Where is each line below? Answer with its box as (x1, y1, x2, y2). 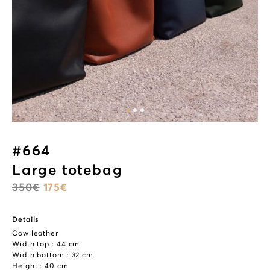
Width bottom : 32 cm (12, 250, 93, 260)
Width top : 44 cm (12, 239, 80, 249)
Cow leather (12, 228, 58, 238)
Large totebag (12, 160, 123, 180)
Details (12, 215, 39, 224)
